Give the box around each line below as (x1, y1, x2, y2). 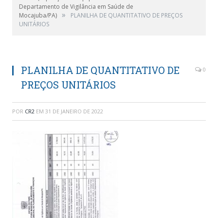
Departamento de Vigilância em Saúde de (19, 2, 133, 11)
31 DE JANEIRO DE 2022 (45, 107, 103, 115)
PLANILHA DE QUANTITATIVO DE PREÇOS (71, 11, 182, 19)
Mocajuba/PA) (19, 11, 57, 19)
